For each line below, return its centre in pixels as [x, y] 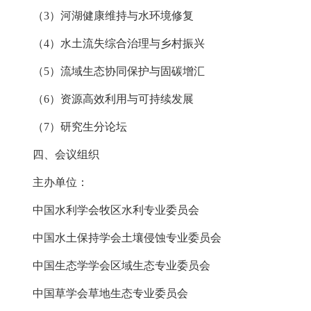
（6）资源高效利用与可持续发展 [103, 99]
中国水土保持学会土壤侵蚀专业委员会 [116, 238]
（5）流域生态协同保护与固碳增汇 [108, 72]
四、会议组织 [55, 155]
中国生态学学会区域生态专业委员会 [110, 266]
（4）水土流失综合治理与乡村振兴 [108, 44]
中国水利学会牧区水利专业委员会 [109, 210]
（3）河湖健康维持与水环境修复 [102, 16]
